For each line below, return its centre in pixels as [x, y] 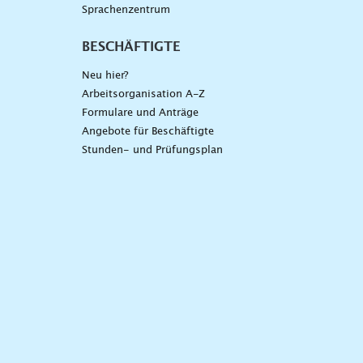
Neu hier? [105, 76]
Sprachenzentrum [126, 11]
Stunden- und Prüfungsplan [152, 151]
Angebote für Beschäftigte [147, 132]
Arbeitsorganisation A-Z [143, 95]
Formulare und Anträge [140, 113]
